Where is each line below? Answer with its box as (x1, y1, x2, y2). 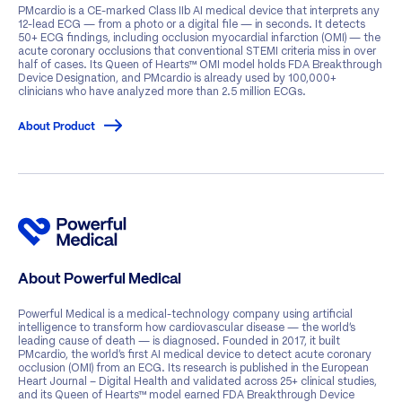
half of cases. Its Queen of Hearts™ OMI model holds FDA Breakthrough (18, 57, 382, 71)
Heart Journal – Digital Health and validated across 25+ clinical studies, (18, 373, 377, 388)
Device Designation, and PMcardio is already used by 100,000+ (18, 70, 336, 84)
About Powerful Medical (18, 272, 181, 286)
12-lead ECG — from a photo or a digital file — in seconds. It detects (18, 16, 365, 31)
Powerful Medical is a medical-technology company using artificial (18, 306, 353, 320)
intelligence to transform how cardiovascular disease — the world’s (18, 319, 355, 334)
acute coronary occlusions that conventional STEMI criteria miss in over (18, 43, 376, 57)
